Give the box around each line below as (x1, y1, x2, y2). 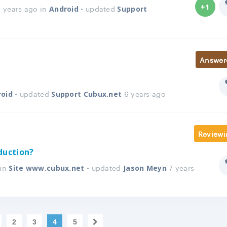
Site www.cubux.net (9, 163, 85, 173)
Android (49, 4, 79, 14)
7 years (166, 162, 195, 173)
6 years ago (122, 88, 166, 99)
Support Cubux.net (51, 89, 122, 99)
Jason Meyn (123, 163, 167, 173)
